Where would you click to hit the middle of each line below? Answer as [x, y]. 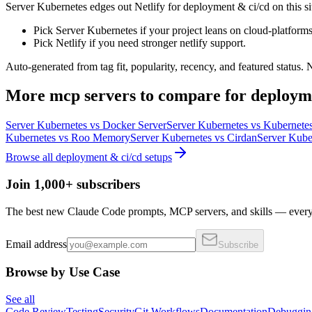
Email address [36, 244]
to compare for [191, 96]
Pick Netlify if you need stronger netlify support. [140, 42]
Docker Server [134, 125]
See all [20, 299]
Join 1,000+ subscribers [73, 185]
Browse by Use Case [63, 272]
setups [157, 157]
